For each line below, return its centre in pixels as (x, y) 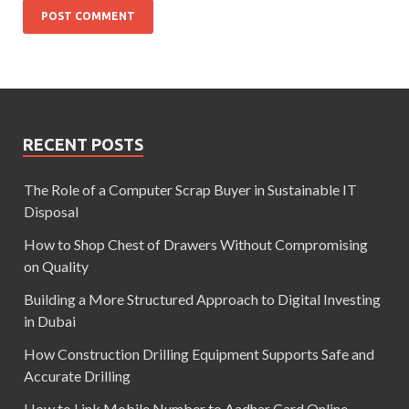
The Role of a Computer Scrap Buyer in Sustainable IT (190, 190)
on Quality (56, 267)
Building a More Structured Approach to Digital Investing (202, 299)
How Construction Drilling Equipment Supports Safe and (199, 354)
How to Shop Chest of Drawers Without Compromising (196, 245)
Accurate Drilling (77, 376)
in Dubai (50, 321)
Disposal (51, 212)
